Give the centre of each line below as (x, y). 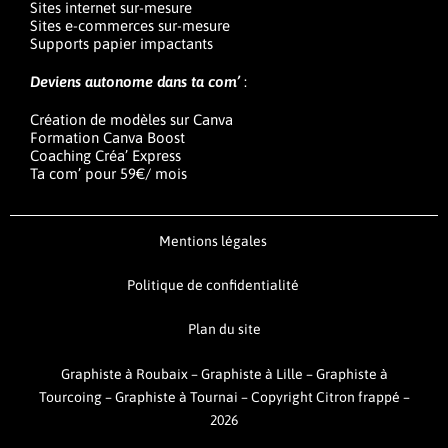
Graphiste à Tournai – (182, 397)
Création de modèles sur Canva (131, 120)
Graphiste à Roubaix (124, 374)
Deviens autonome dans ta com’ (137, 82)
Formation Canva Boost (107, 138)
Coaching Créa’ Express (105, 156)
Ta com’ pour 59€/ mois (108, 174)
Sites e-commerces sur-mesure (130, 26)
